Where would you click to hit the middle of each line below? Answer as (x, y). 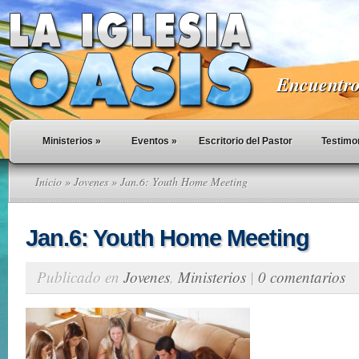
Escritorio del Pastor (246, 141)
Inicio (48, 182)
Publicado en (80, 277)
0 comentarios (302, 277)
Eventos (150, 141)
